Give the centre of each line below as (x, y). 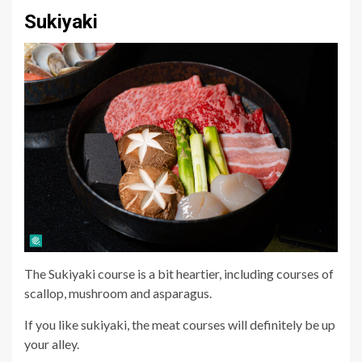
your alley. (53, 344)
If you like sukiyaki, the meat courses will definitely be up (180, 325)
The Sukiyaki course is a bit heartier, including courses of (179, 274)
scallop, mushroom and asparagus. (119, 293)
